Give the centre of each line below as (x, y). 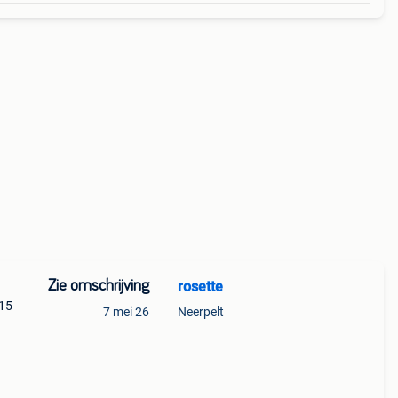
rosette (200, 287)
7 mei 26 (126, 312)
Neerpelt (200, 312)
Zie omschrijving (98, 286)
